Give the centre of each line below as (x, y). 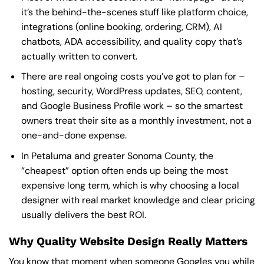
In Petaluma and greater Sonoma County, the (117, 156)
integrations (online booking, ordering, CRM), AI (121, 27)
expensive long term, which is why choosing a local (130, 185)
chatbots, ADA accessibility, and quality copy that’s (131, 41)
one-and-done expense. (74, 136)
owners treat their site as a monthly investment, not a (136, 121)
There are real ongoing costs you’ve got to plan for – (133, 77)
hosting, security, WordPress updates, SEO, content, (131, 91)
